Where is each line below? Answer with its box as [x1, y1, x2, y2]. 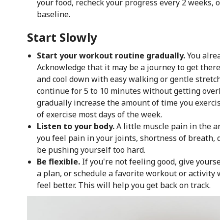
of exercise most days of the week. [36, 109, 162, 120]
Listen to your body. [36, 120, 114, 132]
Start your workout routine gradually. [36, 50, 187, 61]
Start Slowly [27, 28, 97, 45]
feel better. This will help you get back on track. [36, 179, 211, 191]
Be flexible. [36, 156, 80, 167]
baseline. [36, 8, 70, 20]
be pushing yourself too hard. [36, 144, 145, 155]
